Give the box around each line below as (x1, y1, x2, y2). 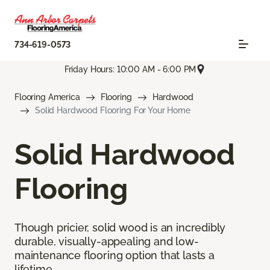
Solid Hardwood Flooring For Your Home (35, 105, 190, 116)
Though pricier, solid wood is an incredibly (14, 221, 226, 234)
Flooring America (14, 92, 80, 102)
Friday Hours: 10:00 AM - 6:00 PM (64, 64, 196, 74)
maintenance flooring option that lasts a (14, 249, 215, 262)
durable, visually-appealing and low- (14, 235, 199, 248)
